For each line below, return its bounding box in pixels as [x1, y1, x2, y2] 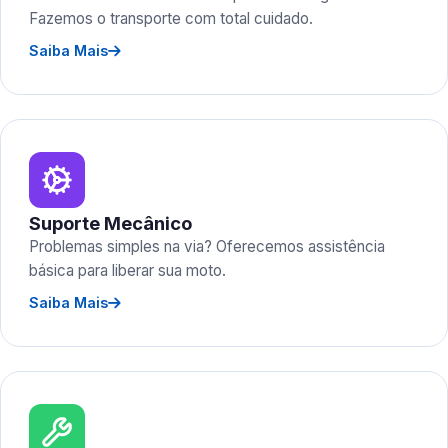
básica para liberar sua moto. [29, 261, 226, 280]
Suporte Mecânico [29, 212, 192, 234]
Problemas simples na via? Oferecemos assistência [29, 237, 385, 256]
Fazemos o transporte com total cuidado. [29, 9, 313, 28]
